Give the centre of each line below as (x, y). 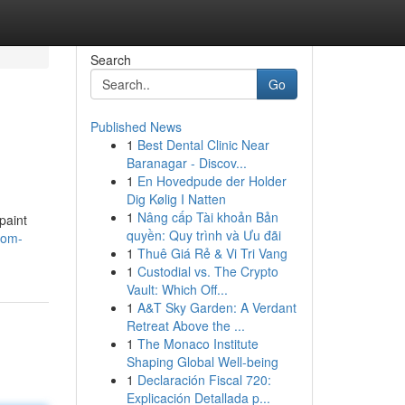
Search (110, 60)
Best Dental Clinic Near (203, 145)
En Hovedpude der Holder (212, 181)
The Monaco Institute (198, 344)
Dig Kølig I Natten (176, 199)
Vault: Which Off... (177, 289)
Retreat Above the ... (185, 325)
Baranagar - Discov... (186, 163)
